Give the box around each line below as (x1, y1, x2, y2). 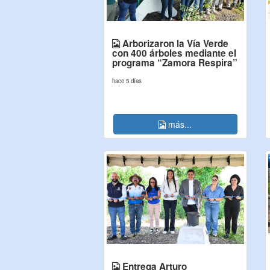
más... (166, 118, 192, 130)
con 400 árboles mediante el (112, 46, 236, 60)
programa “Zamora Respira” (112, 56, 237, 69)
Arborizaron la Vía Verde (120, 37, 228, 50)
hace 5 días (112, 77, 142, 85)
